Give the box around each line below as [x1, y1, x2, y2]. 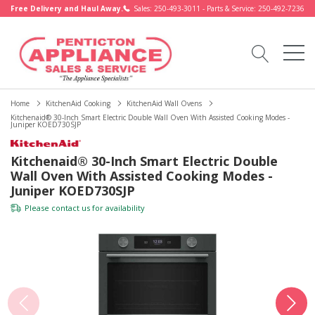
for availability [90, 202, 145, 214]
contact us [51, 202, 90, 214]
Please [25, 202, 51, 214]
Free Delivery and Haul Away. [11, 4, 123, 13]
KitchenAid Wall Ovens [127, 98, 202, 108]
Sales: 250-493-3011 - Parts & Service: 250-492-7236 [134, 4, 304, 13]
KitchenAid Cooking [46, 98, 110, 108]
